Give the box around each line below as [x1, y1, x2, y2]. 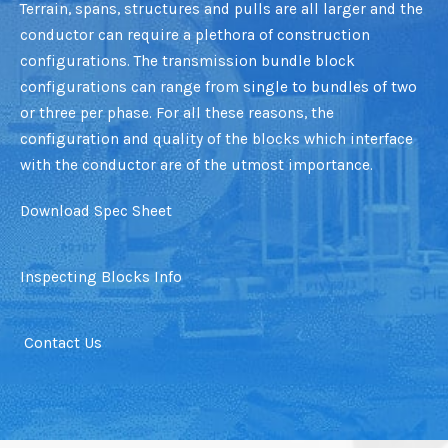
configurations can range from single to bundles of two [20, 78, 417, 97]
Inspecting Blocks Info [20, 268, 182, 287]
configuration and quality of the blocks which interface [20, 130, 413, 149]
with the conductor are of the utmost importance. [20, 156, 373, 175]
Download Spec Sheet [20, 202, 172, 221]
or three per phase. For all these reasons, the [20, 104, 334, 123]
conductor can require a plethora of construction [20, 26, 370, 45]
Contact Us [24, 334, 102, 353]
